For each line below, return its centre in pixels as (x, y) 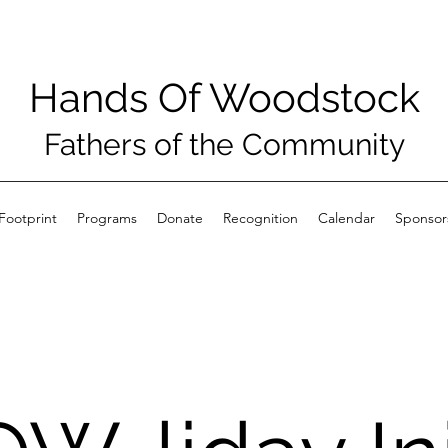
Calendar (346, 217)
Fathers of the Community (224, 144)
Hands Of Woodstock (224, 97)
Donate (180, 217)
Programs (107, 217)
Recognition (260, 217)
